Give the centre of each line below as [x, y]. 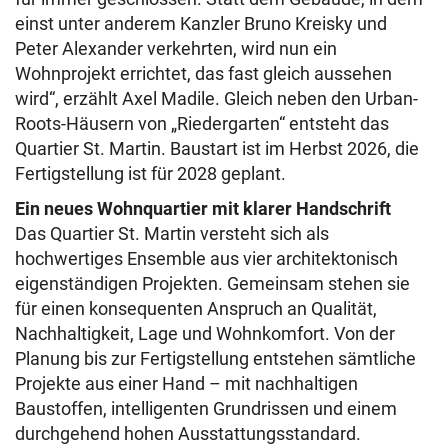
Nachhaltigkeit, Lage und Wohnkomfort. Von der [205, 334]
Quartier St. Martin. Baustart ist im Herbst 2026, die [217, 149]
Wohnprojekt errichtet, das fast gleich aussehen [203, 74]
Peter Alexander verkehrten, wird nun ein [176, 49]
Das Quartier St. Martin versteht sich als [172, 234]
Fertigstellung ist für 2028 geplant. [150, 174]
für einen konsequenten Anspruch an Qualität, [196, 309]
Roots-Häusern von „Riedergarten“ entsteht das [202, 124]
